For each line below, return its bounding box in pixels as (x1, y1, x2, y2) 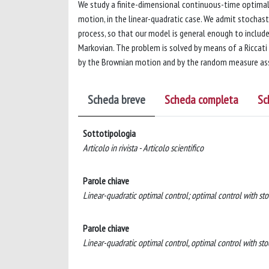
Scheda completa (165, 92, 238, 107)
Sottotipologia (83, 127, 136, 139)
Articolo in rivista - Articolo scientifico (83, 142, 204, 154)
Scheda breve (88, 92, 145, 107)
